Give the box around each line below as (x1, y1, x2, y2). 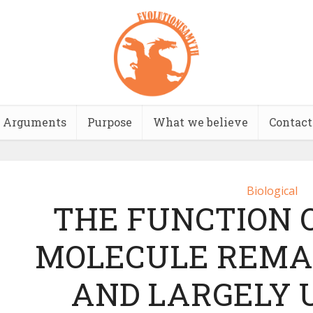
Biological (246, 183, 298, 198)
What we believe (152, 115, 248, 129)
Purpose (87, 115, 132, 129)
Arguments (2, 115, 66, 129)
